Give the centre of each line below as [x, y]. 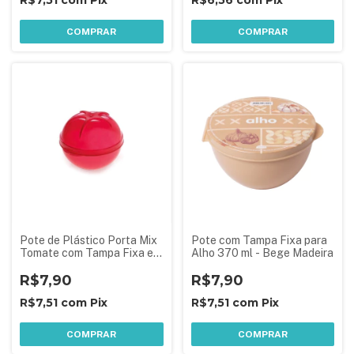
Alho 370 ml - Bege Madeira [262, 252]
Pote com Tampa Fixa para [259, 240]
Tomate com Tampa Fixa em [91, 252]
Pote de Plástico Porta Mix [88, 240]
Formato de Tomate [70, 265]
